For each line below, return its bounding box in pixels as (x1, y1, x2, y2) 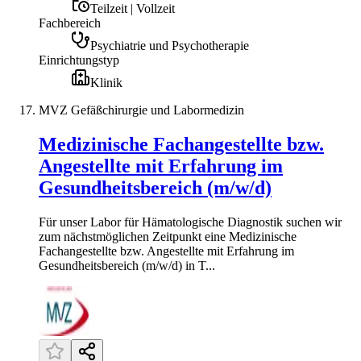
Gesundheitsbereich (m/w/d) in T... (39, 258, 215, 272)
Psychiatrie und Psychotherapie (90, 38, 249, 52)
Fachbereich (39, 15, 101, 30)
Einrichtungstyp (39, 52, 119, 67)
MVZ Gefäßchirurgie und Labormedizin (39, 102, 244, 117)
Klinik (90, 75, 122, 89)
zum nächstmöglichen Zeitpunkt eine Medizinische (39, 229, 297, 243)
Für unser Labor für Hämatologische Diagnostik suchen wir (39, 214, 342, 229)
